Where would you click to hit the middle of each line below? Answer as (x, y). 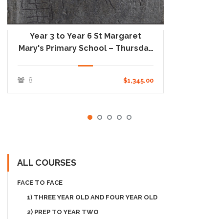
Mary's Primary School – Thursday (86, 48)
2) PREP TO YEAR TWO (63, 212)
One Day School (86, 61)
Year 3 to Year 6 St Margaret (86, 36)
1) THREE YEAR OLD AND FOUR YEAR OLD (92, 197)
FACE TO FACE (40, 183)
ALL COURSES (47, 163)
